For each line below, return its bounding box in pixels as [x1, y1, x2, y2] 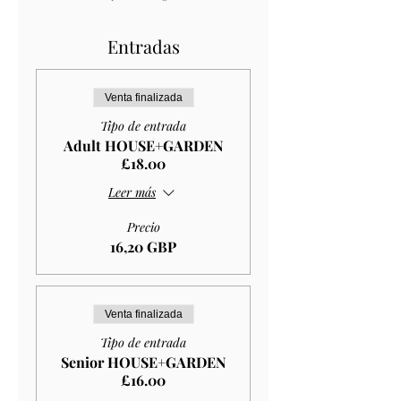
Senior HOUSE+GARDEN [60, 352, 226, 371]
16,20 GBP [110, 236, 176, 256]
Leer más [108, 183, 156, 201]
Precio [126, 218, 160, 235]
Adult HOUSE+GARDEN [63, 135, 224, 155]
